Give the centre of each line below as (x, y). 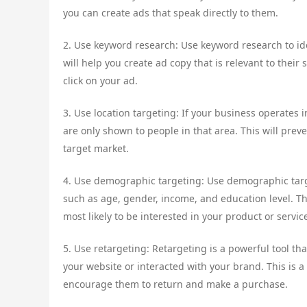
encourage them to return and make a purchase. (175, 284)
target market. (96, 149)
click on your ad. (100, 81)
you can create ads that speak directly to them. (171, 13)
